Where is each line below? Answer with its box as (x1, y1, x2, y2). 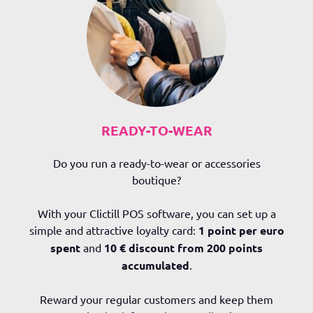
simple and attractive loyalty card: (29, 223, 198, 237)
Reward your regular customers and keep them (40, 292, 273, 306)
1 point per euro (198, 223, 284, 238)
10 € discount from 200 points (104, 240, 263, 255)
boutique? (132, 173, 181, 187)
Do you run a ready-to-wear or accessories (52, 156, 261, 170)
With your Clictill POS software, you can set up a (37, 206, 276, 220)
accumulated (121, 258, 189, 272)
